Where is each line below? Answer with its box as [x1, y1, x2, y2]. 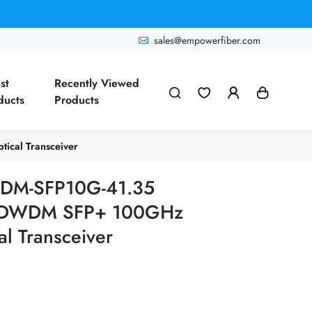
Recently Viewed [54, 75, 140, 91]
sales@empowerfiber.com [154, 33, 260, 47]
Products [54, 92, 100, 108]
